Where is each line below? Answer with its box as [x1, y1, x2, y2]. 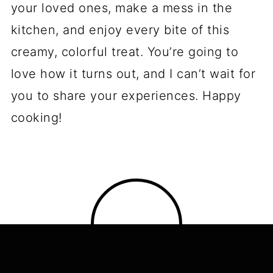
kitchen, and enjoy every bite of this [10, 23, 230, 37]
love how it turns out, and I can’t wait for [10, 66, 256, 81]
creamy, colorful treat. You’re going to [10, 44, 239, 59]
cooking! [10, 110, 62, 125]
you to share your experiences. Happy [10, 88, 241, 103]
